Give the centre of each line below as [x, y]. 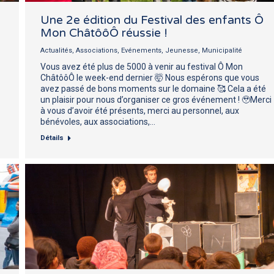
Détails [52, 138]
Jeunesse [182, 50]
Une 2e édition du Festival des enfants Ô [152, 20]
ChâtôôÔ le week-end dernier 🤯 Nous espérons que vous [150, 77]
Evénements [141, 50]
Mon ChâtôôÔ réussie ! [104, 33]
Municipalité [222, 50]
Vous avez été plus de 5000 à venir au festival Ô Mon [142, 66]
